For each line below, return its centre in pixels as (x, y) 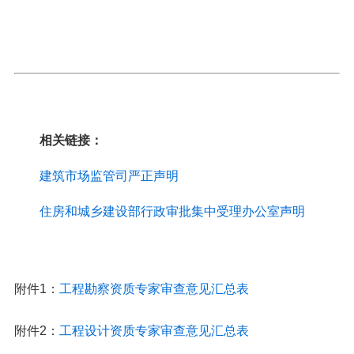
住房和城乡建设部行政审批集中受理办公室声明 (172, 211)
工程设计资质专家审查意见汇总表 (154, 331)
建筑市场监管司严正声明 (109, 176)
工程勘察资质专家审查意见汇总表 (154, 289)
